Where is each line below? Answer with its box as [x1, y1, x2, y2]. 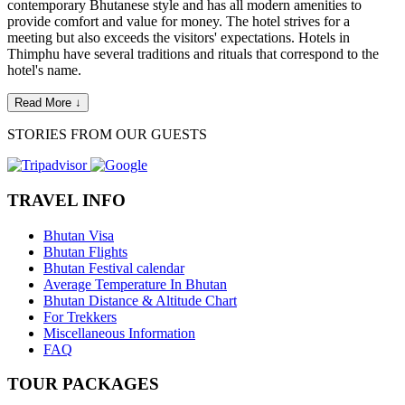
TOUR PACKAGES [7, 374, 159, 394]
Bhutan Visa [43, 227, 114, 243]
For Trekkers [43, 308, 117, 325]
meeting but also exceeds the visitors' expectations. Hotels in [7, 30, 350, 46]
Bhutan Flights [43, 243, 127, 259]
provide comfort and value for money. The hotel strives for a [7, 14, 350, 30]
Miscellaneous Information [43, 325, 195, 341]
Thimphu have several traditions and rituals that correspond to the [7, 46, 379, 62]
